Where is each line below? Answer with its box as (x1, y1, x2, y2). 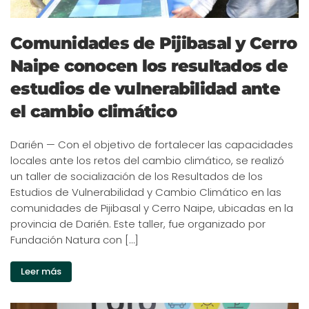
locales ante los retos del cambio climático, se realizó (10, 152, 284, 168)
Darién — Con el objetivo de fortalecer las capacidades (10, 137, 293, 152)
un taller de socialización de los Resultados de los (10, 168, 263, 183)
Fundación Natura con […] (10, 232, 139, 247)
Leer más (21, 264, 61, 278)
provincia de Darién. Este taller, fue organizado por (10, 216, 266, 231)
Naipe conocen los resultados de (10, 55, 288, 76)
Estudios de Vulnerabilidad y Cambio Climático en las (10, 184, 281, 199)
